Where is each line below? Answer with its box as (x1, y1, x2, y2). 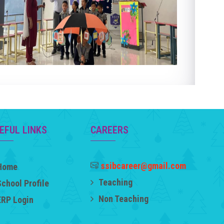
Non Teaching (98, 193, 149, 204)
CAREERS (90, 124, 129, 136)
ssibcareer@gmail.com (100, 160, 186, 171)
